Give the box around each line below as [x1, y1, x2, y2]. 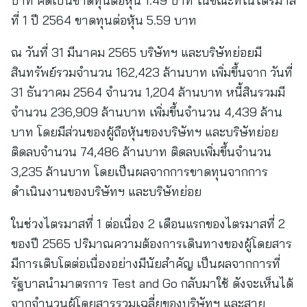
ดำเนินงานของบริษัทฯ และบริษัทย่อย [11, 184, 201, 199]
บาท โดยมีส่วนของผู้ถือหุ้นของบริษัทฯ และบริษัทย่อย [11, 124, 278, 140]
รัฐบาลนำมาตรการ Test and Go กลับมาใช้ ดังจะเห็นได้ [11, 275, 293, 291]
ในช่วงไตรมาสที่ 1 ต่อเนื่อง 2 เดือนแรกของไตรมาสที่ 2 [11, 216, 285, 232]
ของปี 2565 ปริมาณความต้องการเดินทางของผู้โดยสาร [11, 236, 292, 251]
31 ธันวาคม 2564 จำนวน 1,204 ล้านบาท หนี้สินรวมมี [11, 84, 285, 100]
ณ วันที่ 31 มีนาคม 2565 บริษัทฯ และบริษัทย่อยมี [11, 45, 262, 60]
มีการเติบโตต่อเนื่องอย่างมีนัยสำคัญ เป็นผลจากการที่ [11, 256, 280, 271]
